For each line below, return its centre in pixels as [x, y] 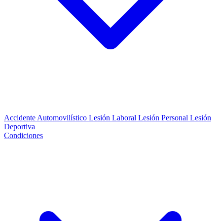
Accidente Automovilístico [46, 118]
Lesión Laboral [113, 118]
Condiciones [23, 135]
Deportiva [19, 127]
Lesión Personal [164, 118]
